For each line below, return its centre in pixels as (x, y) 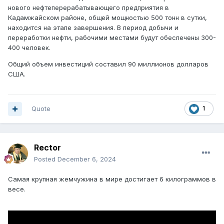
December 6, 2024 (87, 159)
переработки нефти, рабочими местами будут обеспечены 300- (112, 37)
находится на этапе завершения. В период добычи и (93, 27)
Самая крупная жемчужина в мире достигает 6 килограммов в (112, 179)
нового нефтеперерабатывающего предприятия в (88, 7)
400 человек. (29, 47)
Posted (46, 159)
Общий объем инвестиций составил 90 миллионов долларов (108, 64)
